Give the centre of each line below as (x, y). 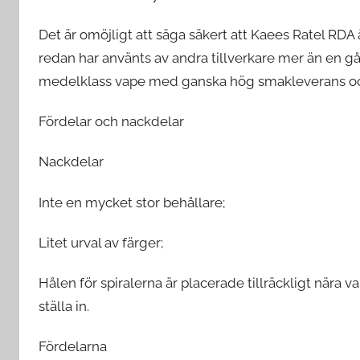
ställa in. (64, 306)
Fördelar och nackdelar (111, 121)
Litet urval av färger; (101, 242)
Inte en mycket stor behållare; (132, 202)
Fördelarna (73, 347)
